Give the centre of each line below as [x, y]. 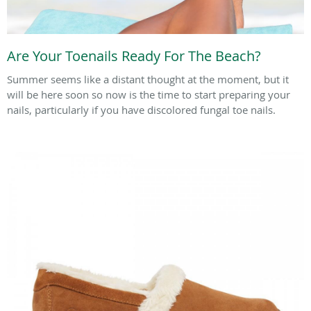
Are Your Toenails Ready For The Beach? [134, 56]
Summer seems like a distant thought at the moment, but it [148, 79]
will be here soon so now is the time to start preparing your [149, 94]
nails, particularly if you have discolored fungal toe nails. [141, 109]
